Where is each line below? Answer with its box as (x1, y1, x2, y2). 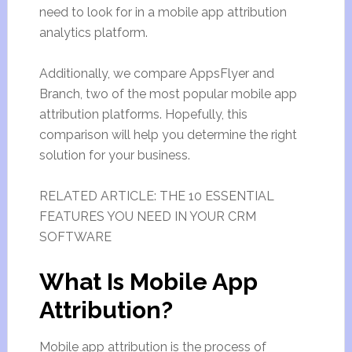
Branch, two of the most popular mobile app (38, 86, 297, 101)
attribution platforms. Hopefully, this (38, 107, 247, 122)
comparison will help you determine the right (38, 127, 297, 142)
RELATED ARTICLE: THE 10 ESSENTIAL (38, 189, 274, 203)
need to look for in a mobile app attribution (38, 5, 287, 20)
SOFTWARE (38, 229, 112, 244)
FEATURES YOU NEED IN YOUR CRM (38, 209, 256, 224)
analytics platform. (38, 25, 148, 40)
